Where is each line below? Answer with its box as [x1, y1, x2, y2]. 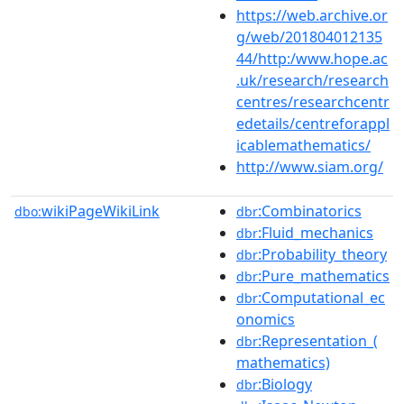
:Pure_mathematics [258, 265, 390, 286]
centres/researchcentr [236, 91, 390, 112]
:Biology [258, 373, 312, 394]
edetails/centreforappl [236, 113, 390, 133]
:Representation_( [258, 330, 378, 351]
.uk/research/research [236, 69, 389, 90]
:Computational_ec [258, 287, 385, 308]
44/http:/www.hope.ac [236, 48, 388, 69]
